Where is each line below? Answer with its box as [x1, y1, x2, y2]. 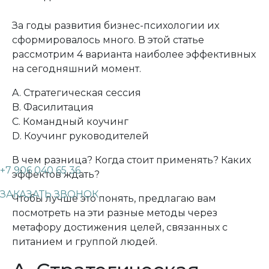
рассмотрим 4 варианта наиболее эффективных [12, 49, 256, 60]
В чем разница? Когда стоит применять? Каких [12, 154, 251, 166]
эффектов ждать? [12, 169, 100, 180]
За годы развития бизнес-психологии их [12, 20, 219, 31]
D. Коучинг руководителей [12, 130, 149, 142]
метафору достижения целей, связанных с [12, 222, 228, 233]
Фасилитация [23, 101, 94, 113]
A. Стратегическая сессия [12, 87, 141, 98]
